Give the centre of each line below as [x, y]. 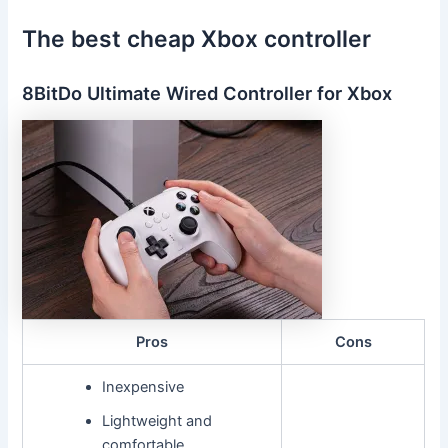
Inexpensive [142, 387]
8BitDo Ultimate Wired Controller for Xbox [207, 92]
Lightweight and [156, 421]
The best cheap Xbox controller [197, 39]
